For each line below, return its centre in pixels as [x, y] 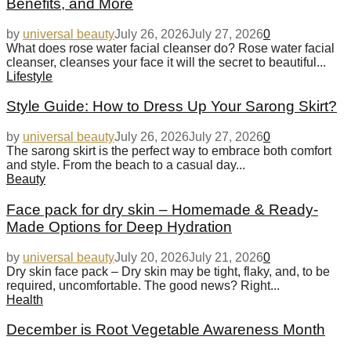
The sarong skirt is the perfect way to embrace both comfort [169, 151]
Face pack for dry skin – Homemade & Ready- [162, 209]
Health [25, 299]
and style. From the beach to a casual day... [126, 165]
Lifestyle [29, 76]
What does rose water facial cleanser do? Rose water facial [170, 48]
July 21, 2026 [226, 257]
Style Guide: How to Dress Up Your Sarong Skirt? [172, 107]
